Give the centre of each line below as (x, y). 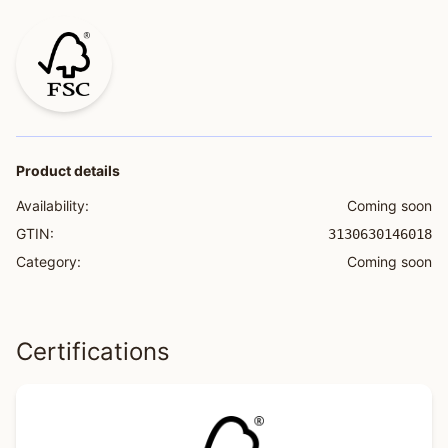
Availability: (52, 205)
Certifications (93, 351)
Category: (48, 261)
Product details (68, 170)
